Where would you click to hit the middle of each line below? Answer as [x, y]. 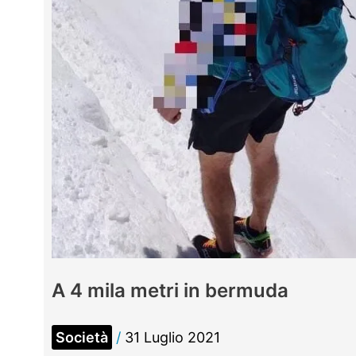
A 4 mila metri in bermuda [170, 290]
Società [82, 337]
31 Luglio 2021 [172, 337]
